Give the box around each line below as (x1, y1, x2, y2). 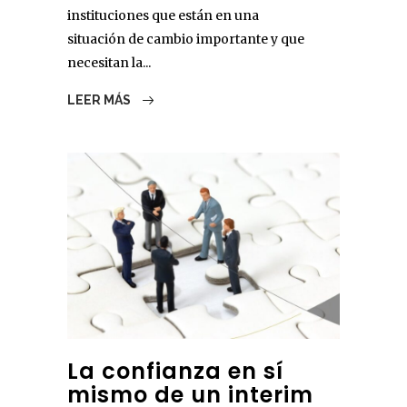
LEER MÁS (67, 93, 134, 108)
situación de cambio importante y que (67, 31, 304, 48)
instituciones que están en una (67, 7, 259, 25)
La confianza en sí (67, 356, 283, 387)
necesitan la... (67, 55, 151, 72)
